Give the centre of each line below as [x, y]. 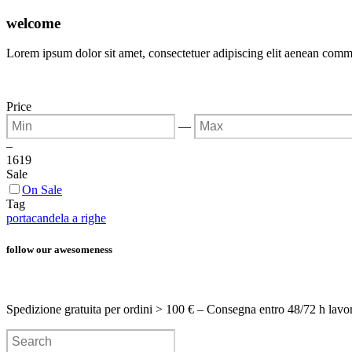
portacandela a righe [56, 218]
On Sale [42, 190]
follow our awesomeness [59, 249]
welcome [33, 23]
